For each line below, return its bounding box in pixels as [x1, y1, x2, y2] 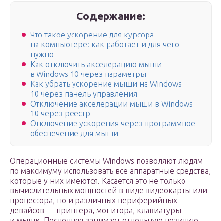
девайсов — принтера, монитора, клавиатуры [10, 206, 181, 215]
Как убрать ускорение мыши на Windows [30, 79, 182, 89]
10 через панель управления [30, 89, 137, 99]
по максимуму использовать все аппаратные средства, [10, 166, 211, 176]
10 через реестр [30, 109, 90, 118]
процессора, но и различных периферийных [10, 196, 177, 205]
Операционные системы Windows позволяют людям [10, 156, 203, 166]
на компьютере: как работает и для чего [30, 40, 179, 49]
